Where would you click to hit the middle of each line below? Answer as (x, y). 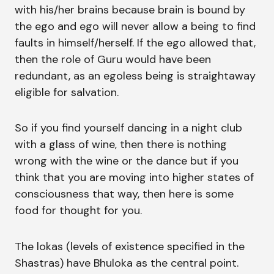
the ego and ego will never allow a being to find (135, 26)
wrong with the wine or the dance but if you (127, 161)
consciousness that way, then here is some (124, 194)
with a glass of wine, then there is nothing (121, 145)
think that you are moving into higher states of (134, 178)
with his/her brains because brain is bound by (130, 9)
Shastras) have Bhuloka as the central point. (127, 263)
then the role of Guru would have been (113, 59)
